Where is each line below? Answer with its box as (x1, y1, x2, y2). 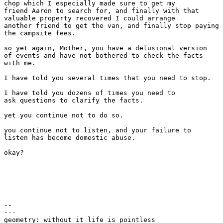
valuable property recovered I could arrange (4, 14, 175, 22)
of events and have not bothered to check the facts (4, 52, 203, 60)
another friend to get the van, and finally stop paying (4, 22, 219, 30)
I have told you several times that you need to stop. (4, 74, 211, 82)
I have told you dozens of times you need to (4, 89, 175, 97)
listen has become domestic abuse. (4, 134, 135, 142)
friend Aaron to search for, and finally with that (4, 7, 199, 15)
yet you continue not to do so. (4, 111, 123, 119)
